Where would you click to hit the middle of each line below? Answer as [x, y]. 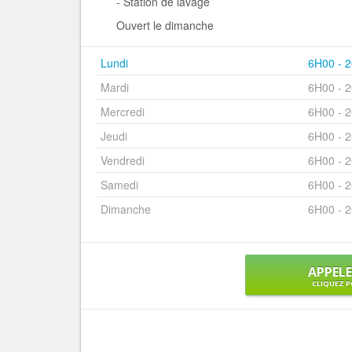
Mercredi [123, 112]
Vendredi [123, 160]
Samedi [119, 185]
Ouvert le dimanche [165, 25]
